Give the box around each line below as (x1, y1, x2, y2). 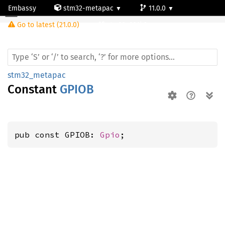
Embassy (8, 4, 36, 13)
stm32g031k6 (106, 21, 149, 29)
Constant (8, 82, 60, 96)
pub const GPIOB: (15, 130, 100, 140)
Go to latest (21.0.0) (17, 21, 79, 29)
